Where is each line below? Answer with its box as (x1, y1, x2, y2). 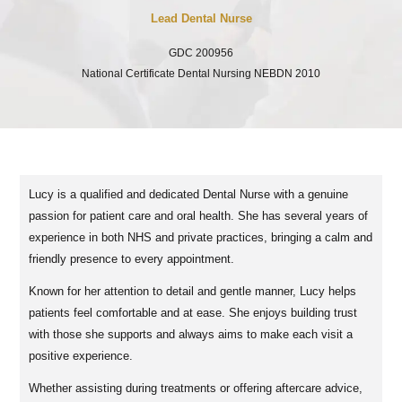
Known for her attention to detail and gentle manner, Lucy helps (29, 284, 357, 299)
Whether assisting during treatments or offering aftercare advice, (29, 381, 363, 396)
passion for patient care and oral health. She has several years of (29, 209, 369, 223)
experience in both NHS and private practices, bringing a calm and (29, 231, 373, 245)
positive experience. (29, 349, 134, 363)
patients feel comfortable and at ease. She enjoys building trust (29, 306, 358, 320)
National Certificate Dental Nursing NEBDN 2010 (82, 67, 320, 81)
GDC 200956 (169, 47, 233, 60)
